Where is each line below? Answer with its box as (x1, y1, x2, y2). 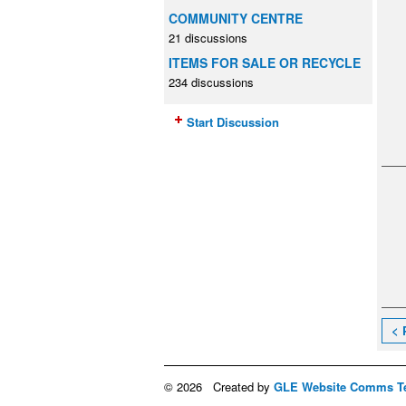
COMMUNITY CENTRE (169, 8, 303, 27)
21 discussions (169, 28, 247, 46)
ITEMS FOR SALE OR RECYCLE (169, 53, 361, 72)
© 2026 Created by (164, 377, 274, 395)
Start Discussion (187, 112, 279, 130)
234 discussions (169, 73, 254, 92)
